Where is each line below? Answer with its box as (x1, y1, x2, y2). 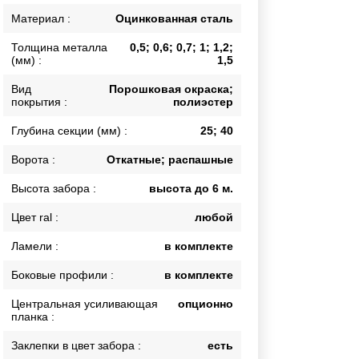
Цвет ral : (11, 211, 59, 224)
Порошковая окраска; (109, 83, 233, 96)
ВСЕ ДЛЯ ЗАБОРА (40, 100, 133, 112)
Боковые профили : (11, 268, 115, 282)
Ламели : (11, 240, 59, 253)
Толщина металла (11, 41, 108, 54)
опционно (178, 297, 233, 311)
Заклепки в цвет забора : (11, 339, 142, 353)
